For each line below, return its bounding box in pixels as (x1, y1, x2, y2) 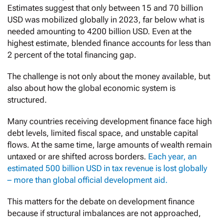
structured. (7, 95, 47, 105)
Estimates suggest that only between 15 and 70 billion (7, 3, 203, 13)
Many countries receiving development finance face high (7, 116, 212, 127)
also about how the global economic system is (7, 83, 175, 93)
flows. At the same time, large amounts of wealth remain (7, 140, 212, 150)
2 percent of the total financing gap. (7, 50, 136, 60)
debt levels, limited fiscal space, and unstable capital (7, 128, 198, 138)
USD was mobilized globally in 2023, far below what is (7, 15, 204, 25)
